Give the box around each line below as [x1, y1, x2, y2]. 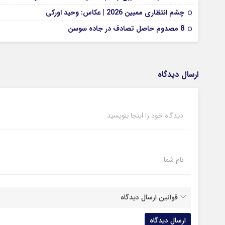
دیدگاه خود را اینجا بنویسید [107, 110, 183, 121]
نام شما [164, 154, 183, 165]
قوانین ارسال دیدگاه [121, 192, 178, 203]
